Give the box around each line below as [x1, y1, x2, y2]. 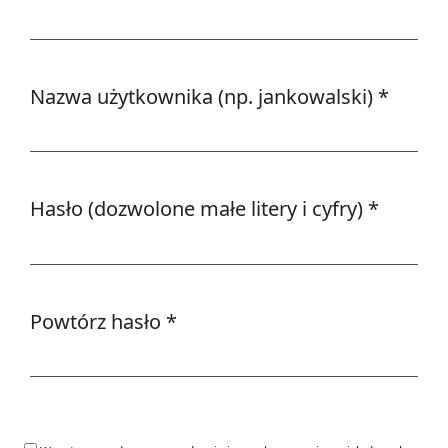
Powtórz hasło [30, 307, 166, 335]
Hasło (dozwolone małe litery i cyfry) [30, 195, 368, 223]
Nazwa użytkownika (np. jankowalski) [30, 82, 378, 110]
